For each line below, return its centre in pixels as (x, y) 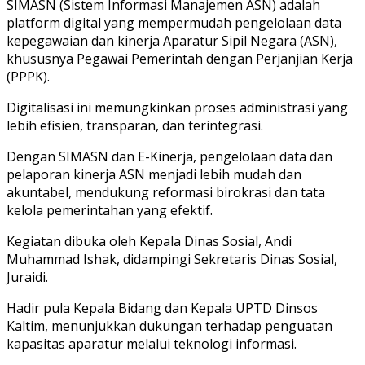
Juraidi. (27, 277)
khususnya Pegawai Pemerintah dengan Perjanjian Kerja (180, 58)
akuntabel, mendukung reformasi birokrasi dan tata (166, 192)
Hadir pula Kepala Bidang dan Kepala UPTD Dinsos (162, 308)
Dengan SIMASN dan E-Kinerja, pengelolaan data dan (169, 156)
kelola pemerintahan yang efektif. (110, 210)
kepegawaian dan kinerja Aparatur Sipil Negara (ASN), (172, 40)
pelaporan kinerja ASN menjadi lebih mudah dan (154, 174)
